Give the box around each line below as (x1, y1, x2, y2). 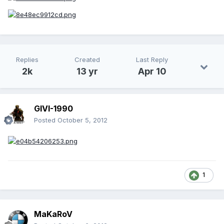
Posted (34, 116, 57, 124)
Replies (16, 55, 38, 64)
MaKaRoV (34, 209, 72, 219)
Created (74, 55, 100, 64)
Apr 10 (137, 66, 166, 77)
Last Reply (136, 55, 168, 64)
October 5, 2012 (57, 116, 107, 124)
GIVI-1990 (34, 103, 73, 114)
